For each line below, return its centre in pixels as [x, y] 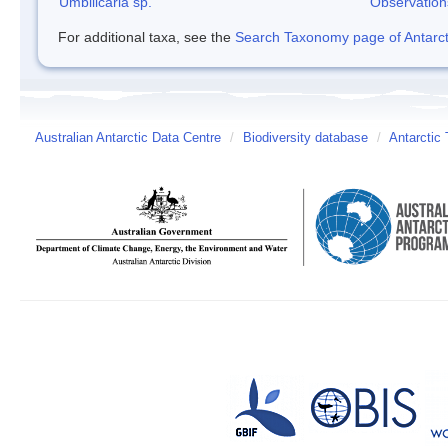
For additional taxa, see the [146, 36]
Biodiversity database [305, 137]
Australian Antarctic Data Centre [128, 137]
